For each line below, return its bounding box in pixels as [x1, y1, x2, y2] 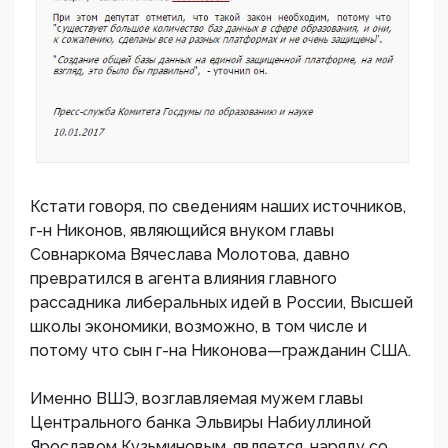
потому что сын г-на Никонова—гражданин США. [30, 341, 411, 361]
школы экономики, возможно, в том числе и [30, 317, 367, 337]
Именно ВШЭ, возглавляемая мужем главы [30, 389, 363, 409]
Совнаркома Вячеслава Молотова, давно [30, 245, 350, 265]
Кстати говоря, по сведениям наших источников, [30, 197, 406, 217]
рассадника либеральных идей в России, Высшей [30, 293, 413, 313]
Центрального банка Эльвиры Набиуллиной [30, 413, 371, 433]
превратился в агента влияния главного [30, 269, 337, 289]
